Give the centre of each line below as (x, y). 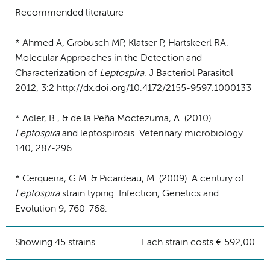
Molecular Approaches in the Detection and (108, 58)
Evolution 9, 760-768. (61, 209)
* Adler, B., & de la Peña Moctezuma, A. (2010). (114, 118)
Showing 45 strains (55, 243)
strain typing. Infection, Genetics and (139, 194)
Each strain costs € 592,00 (198, 243)
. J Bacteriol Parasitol (189, 73)
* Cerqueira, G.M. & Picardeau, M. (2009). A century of (130, 179)
